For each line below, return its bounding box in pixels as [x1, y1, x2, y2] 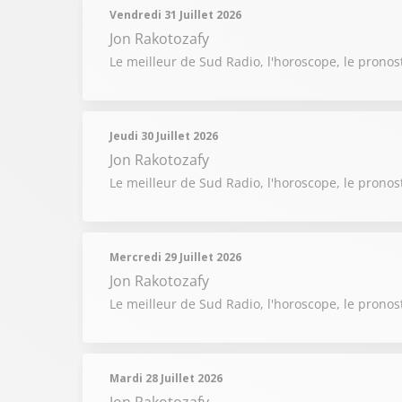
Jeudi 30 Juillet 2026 [109, 128, 218, 144]
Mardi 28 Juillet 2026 [109, 371, 223, 386]
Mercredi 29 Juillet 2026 [109, 249, 241, 265]
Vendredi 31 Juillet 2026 [109, 7, 241, 22]
